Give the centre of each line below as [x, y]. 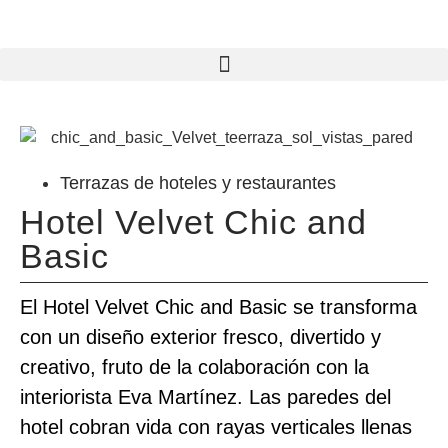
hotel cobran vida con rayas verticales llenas [216, 426]
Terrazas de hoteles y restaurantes [198, 182]
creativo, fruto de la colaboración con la [194, 366]
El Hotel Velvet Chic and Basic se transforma [218, 306]
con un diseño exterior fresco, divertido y [200, 336]
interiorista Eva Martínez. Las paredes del [205, 396]
